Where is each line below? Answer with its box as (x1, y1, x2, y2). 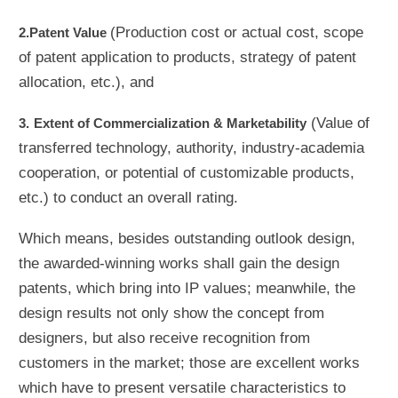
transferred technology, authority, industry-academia (19, 139, 364, 155)
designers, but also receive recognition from (19, 330, 310, 346)
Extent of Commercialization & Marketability (34, 115, 306, 131)
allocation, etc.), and (19, 74, 154, 90)
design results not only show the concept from (19, 305, 324, 321)
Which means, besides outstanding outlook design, (19, 230, 355, 246)
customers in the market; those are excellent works (19, 354, 360, 370)
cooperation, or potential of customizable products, (19, 164, 354, 180)
